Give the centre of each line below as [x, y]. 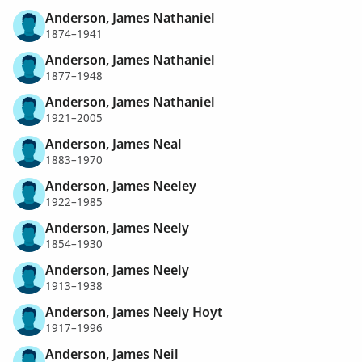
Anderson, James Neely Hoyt [134, 311]
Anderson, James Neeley [121, 185]
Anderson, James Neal [114, 143]
